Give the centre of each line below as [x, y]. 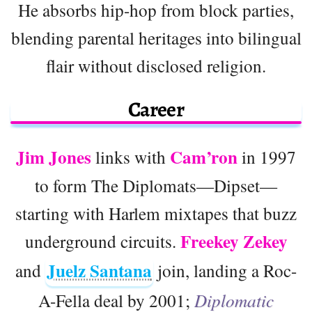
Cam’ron [204, 157]
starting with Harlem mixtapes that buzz [156, 213]
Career [156, 109]
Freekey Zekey [234, 241]
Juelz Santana [99, 270]
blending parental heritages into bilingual [156, 37]
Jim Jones [54, 157]
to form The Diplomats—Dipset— [156, 185]
